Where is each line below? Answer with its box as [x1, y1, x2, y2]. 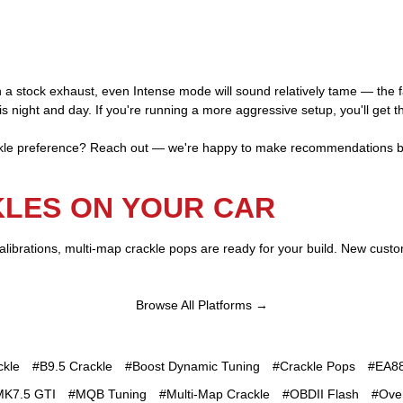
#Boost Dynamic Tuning [124, 359, 260, 374]
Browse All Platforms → [135, 298, 268, 313]
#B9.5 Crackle [31, 359, 112, 374]
